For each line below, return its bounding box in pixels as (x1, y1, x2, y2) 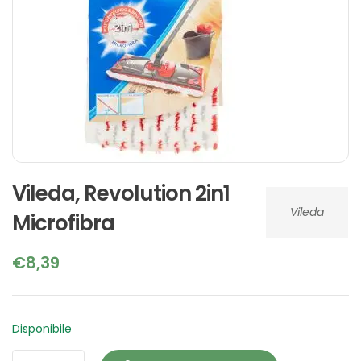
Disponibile (12, 320, 72, 337)
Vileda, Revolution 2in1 (12, 178, 230, 208)
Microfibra (12, 208, 114, 238)
